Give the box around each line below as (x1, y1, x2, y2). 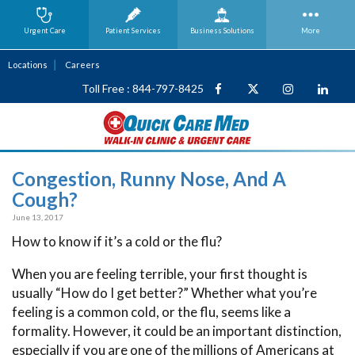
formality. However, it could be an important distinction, (12, 322, 342, 339)
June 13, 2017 (12, 212, 63, 222)
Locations (8, 59, 48, 70)
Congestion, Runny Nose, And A (12, 166, 286, 190)
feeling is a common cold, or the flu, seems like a (12, 303, 291, 320)
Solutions (223, 26, 254, 35)
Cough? (12, 187, 78, 211)
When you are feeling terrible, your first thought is (12, 265, 307, 282)
